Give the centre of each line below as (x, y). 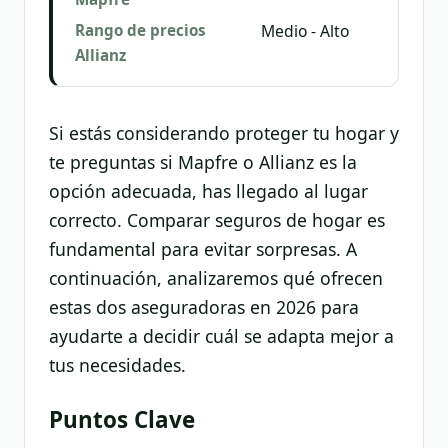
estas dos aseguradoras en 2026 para (204, 307)
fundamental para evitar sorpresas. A (203, 249)
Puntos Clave (122, 419)
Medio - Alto (305, 31)
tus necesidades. (117, 365)
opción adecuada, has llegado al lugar (208, 191)
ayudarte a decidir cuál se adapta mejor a (221, 336)
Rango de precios (140, 30)
